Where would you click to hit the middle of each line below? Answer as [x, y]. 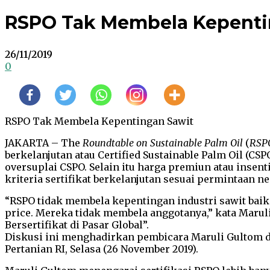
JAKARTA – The [44, 143]
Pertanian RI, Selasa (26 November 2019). [102, 249]
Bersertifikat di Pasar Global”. [77, 225]
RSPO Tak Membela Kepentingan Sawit [99, 121]
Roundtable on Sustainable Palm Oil [163, 143]
